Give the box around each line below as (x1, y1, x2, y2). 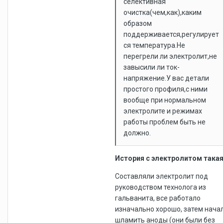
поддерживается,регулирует (123, 30, 219, 38)
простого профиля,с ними (123, 85, 208, 93)
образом (123, 19, 152, 27)
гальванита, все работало (115, 194, 201, 202)
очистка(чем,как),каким (123, 8, 202, 16)
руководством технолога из (115, 183, 206, 191)
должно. (123, 128, 151, 137)
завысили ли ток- (123, 63, 180, 71)
